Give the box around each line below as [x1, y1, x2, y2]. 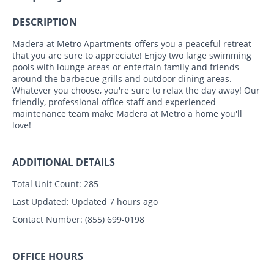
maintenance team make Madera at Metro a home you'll [12, 107, 242, 119]
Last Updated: [12, 195, 69, 207]
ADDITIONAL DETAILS [12, 155, 115, 169]
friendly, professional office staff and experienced [12, 95, 216, 108]
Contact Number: [12, 213, 83, 225]
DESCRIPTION [12, 15, 77, 29]
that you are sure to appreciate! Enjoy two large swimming [12, 49, 251, 61]
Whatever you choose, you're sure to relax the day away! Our [12, 84, 260, 96]
